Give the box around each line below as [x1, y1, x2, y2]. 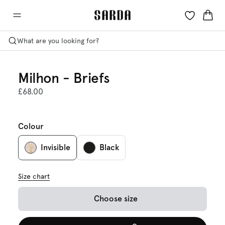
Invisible [41, 143, 70, 152]
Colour [18, 122, 44, 131]
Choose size [93, 194, 138, 203]
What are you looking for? [17, 37, 99, 45]
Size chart [18, 172, 50, 180]
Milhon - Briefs [18, 69, 110, 86]
